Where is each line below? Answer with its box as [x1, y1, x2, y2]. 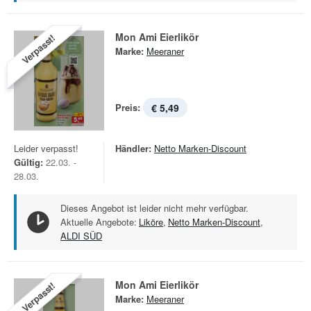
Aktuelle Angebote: [60, 215, 137, 228]
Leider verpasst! [14, 142, 78, 155]
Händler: [115, 142, 151, 155]
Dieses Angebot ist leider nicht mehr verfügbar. [60, 201, 249, 215]
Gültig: [14, 155, 43, 169]
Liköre [139, 215, 163, 228]
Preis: [115, 101, 140, 114]
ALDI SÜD [60, 229, 102, 242]
